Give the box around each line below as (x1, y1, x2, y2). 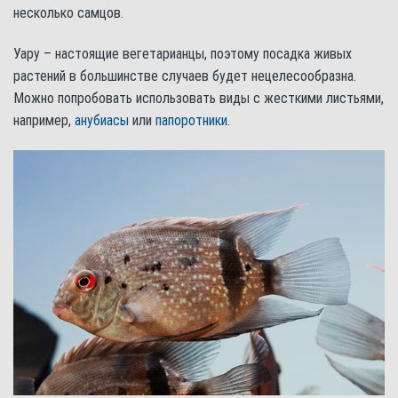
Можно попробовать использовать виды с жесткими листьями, (13, 89, 384, 107)
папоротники (155, 111, 227, 129)
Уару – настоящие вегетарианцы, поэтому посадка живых (13, 44, 352, 62)
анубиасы (75, 111, 129, 129)
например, (13, 111, 75, 129)
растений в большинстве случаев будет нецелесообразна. (13, 67, 356, 84)
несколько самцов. (13, 4, 123, 21)
